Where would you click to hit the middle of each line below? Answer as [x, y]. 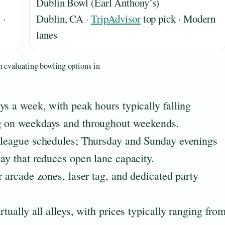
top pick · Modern [178, 18]
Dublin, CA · [64, 18]
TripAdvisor [116, 18]
